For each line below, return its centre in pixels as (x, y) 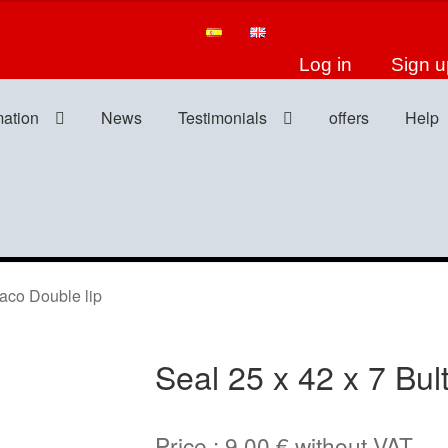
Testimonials (223, 117)
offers (349, 117)
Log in (326, 64)
